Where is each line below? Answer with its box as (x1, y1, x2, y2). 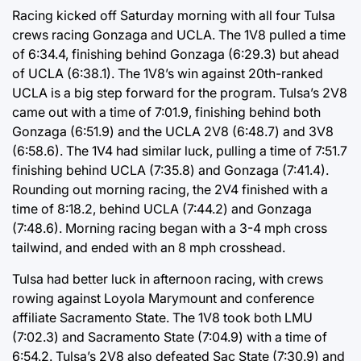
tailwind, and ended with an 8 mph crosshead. (12, 239, 285, 255)
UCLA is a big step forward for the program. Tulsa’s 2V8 (12, 84, 347, 101)
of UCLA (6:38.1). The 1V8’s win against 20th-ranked (12, 64, 323, 81)
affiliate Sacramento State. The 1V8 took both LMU (12, 309, 313, 326)
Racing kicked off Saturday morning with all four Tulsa (12, 6, 335, 23)
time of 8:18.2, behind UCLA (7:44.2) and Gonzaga (12, 200, 312, 217)
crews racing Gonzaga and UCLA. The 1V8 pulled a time (12, 26, 346, 43)
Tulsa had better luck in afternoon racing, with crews (12, 270, 323, 287)
